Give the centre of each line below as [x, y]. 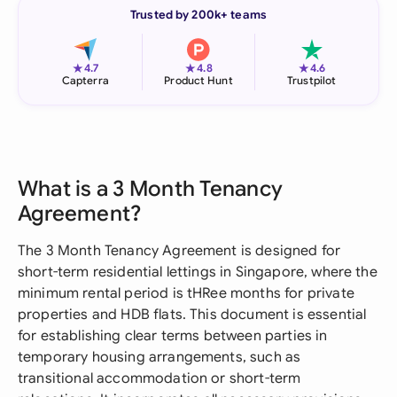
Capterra [85, 80]
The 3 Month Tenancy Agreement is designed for [179, 251]
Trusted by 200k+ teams [198, 15]
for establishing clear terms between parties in [173, 336]
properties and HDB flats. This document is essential [192, 315]
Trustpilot [312, 80]
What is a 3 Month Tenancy [150, 189]
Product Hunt [198, 80]
